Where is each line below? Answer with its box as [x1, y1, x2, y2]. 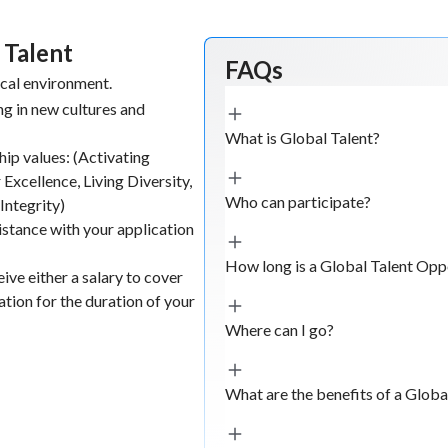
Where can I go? [224, 320, 334, 339]
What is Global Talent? [224, 128, 380, 147]
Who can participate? [224, 192, 371, 211]
